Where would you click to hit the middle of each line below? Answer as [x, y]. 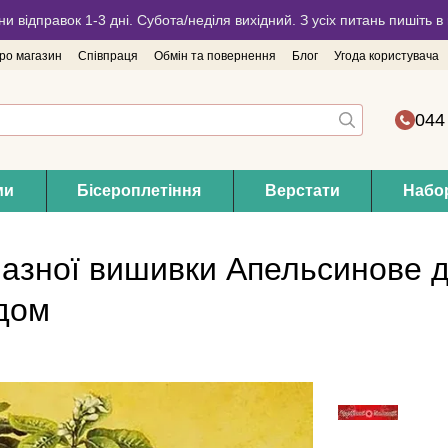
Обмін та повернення [215, 56]
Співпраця [108, 56]
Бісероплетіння [139, 190]
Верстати [302, 190]
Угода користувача [386, 56]
